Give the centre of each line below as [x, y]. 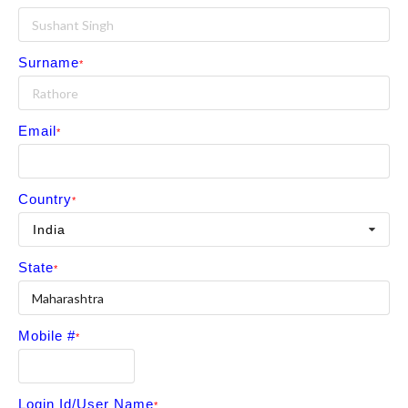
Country [45, 199]
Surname [49, 63]
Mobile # [47, 337]
